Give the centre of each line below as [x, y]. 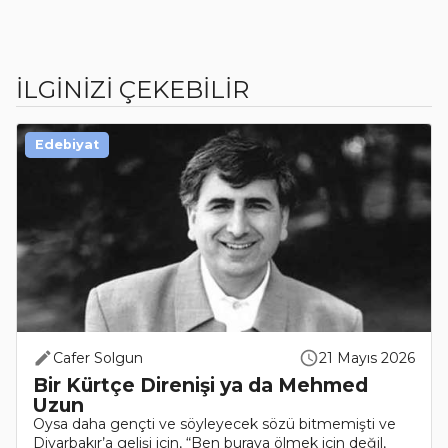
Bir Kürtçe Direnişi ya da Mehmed [200, 385]
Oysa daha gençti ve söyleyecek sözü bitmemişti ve [214, 424]
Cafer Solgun [98, 358]
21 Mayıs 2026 [367, 358]
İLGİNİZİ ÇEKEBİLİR [132, 90]
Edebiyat [67, 145]
